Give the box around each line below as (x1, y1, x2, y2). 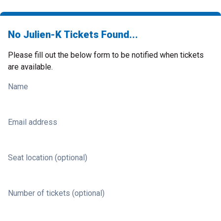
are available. (8, 62, 53, 72)
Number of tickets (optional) (8, 188, 105, 198)
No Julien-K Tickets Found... (8, 29, 138, 40)
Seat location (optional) (8, 153, 87, 162)
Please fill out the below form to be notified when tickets (8, 50, 204, 60)
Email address (8, 117, 57, 127)
